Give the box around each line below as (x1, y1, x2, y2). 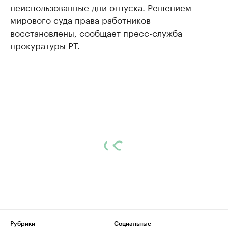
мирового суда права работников (10, 13, 151, 26)
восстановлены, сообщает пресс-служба (10, 25, 182, 39)
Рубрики (10, 221, 35, 227)
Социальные (114, 221, 151, 227)
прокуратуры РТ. (10, 38, 80, 51)
